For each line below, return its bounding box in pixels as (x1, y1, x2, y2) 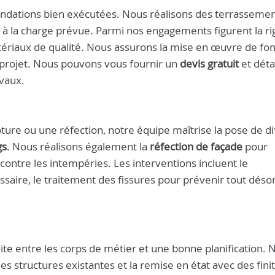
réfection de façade (150, 139, 242, 153)
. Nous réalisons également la (7, 139, 150, 153)
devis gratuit (180, 56, 239, 71)
